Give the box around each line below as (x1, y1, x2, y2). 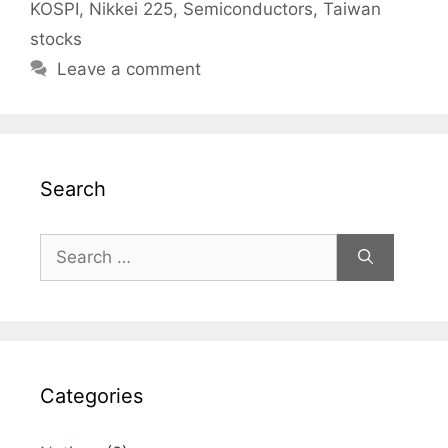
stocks (30, 29, 82, 49)
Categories (40, 384, 143, 408)
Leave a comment (57, 59, 202, 79)
